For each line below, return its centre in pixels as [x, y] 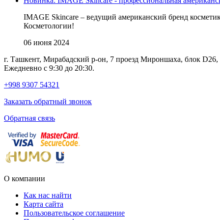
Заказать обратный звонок [48, 101]
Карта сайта [43, 204]
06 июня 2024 [46, 42]
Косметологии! [49, 26]
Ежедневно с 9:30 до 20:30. [49, 68]
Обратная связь [29, 118]
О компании [25, 178]
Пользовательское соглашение [74, 213]
